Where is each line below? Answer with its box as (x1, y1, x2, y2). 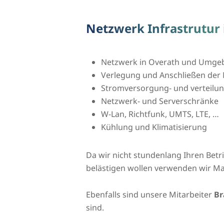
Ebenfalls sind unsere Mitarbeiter (86, 188, 214, 200)
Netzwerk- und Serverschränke (101, 95, 218, 106)
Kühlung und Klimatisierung (101, 121, 207, 132)
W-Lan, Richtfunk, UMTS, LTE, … (101, 108, 219, 119)
